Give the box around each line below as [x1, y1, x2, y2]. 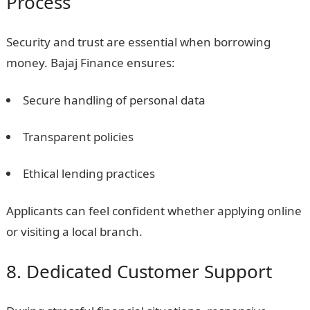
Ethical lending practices [22, 165, 155, 181]
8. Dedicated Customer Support [6, 259, 272, 284]
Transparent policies [22, 129, 134, 145]
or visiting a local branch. [6, 224, 143, 239]
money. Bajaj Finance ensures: [6, 55, 175, 71]
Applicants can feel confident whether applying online [6, 203, 302, 219]
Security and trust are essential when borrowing [6, 34, 271, 50]
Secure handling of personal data [22, 92, 206, 108]
